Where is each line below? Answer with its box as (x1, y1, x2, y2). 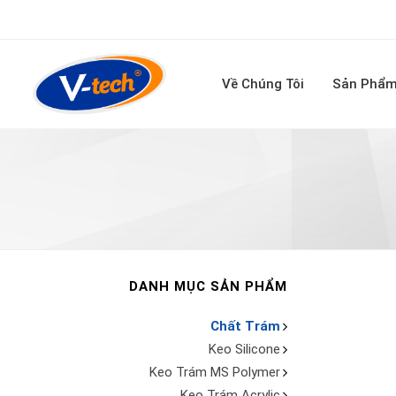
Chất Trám (209, 318, 280, 334)
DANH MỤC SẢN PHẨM (128, 278, 287, 294)
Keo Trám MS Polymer (148, 364, 280, 380)
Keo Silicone (208, 341, 280, 357)
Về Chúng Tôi (222, 76, 305, 92)
